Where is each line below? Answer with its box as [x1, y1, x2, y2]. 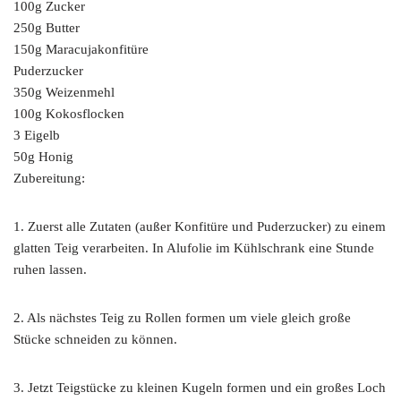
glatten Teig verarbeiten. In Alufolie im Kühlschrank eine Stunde [13, 241, 374, 255]
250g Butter [13, 21, 80, 35]
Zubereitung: [13, 171, 85, 185]
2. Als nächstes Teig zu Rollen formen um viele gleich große [13, 311, 351, 325]
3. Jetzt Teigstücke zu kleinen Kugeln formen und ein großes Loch [13, 380, 386, 395]
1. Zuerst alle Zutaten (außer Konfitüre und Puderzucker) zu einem [13, 219, 386, 234]
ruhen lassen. [13, 262, 87, 277]
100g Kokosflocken [13, 107, 124, 121]
